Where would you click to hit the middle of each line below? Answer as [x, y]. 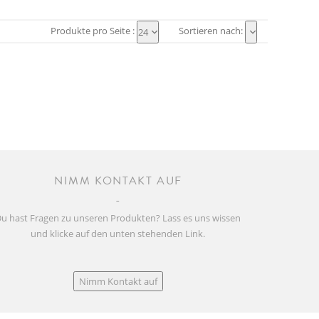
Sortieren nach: [210, 31]
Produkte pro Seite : [92, 31]
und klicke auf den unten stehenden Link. [118, 233]
